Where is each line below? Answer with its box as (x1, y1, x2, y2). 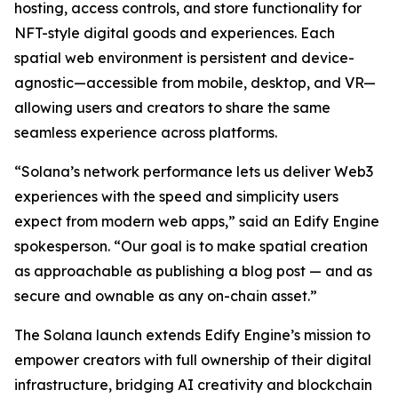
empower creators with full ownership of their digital (14, 351, 371, 369)
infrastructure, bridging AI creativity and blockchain (14, 376, 372, 394)
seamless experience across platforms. (14, 123, 277, 141)
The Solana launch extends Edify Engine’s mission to (14, 326, 370, 344)
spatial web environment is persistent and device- (14, 49, 354, 67)
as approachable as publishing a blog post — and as (14, 262, 372, 280)
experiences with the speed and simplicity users (14, 187, 338, 205)
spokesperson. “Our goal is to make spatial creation (14, 237, 368, 255)
